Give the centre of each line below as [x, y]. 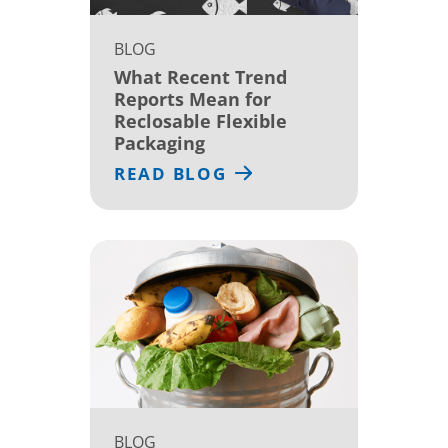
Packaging [159, 142]
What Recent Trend [200, 76]
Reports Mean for [192, 98]
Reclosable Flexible [200, 120]
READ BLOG [170, 173]
